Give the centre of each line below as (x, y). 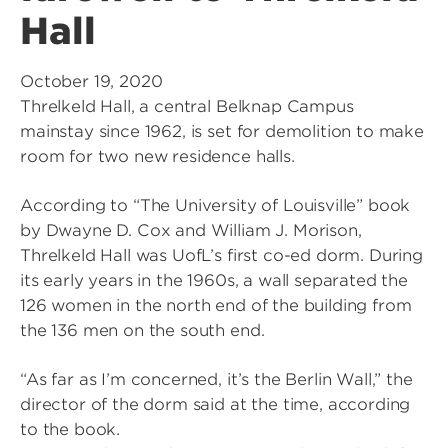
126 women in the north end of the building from (216, 305)
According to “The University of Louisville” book (215, 205)
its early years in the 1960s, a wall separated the (214, 280)
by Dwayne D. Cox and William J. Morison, (191, 230)
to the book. (70, 429)
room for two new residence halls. (157, 156)
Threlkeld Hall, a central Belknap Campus (187, 106)
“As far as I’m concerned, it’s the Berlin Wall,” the (216, 379)
